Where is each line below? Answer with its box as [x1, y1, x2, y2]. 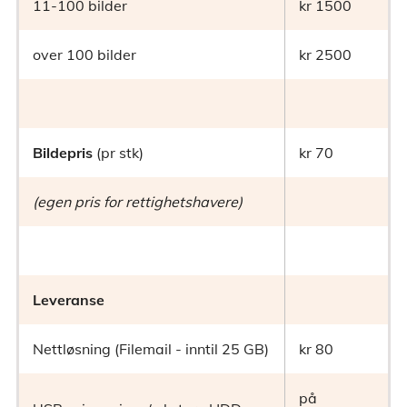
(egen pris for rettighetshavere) [33, 193, 243, 212]
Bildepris [33, 144, 96, 163]
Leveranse [33, 291, 104, 310]
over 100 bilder [33, 45, 136, 65]
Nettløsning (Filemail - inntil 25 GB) [33, 340, 269, 359]
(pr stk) [96, 144, 144, 163]
